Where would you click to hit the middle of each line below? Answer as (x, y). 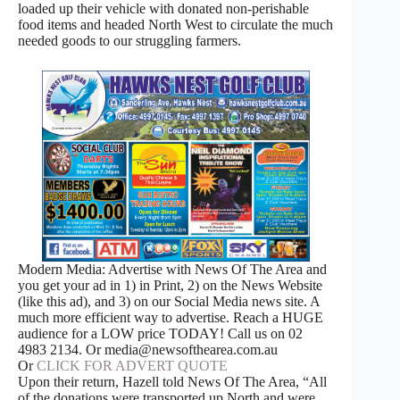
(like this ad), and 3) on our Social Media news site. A (169, 301)
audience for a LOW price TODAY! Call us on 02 (160, 333)
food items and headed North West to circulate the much (175, 24)
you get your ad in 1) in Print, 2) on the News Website (170, 285)
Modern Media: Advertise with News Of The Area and (172, 269)
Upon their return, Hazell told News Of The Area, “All (172, 381)
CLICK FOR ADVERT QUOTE (132, 365)
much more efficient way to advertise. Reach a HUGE (171, 317)
